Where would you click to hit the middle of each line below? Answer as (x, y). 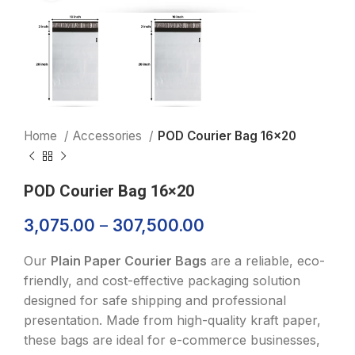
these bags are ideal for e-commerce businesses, (172, 340)
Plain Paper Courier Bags (129, 261)
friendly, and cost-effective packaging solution (162, 281)
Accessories (109, 136)
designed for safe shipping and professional (155, 301)
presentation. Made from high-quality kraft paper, (172, 321)
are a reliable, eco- (266, 261)
